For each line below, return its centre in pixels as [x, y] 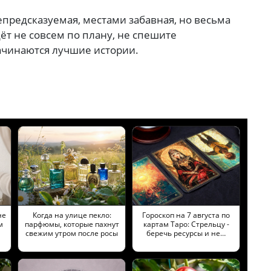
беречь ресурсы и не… [186, 233]
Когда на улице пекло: [72, 215]
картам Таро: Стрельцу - [186, 224]
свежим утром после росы [72, 233]
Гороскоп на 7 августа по [186, 215]
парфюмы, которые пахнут [72, 224]
